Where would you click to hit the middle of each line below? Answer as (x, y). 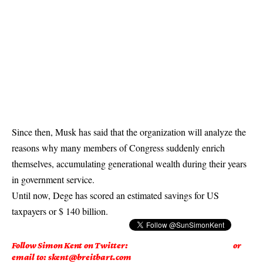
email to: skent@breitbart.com (72, 257)
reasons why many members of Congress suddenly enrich (118, 147)
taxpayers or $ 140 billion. (60, 211)
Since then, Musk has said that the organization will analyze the (129, 131)
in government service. (53, 179)
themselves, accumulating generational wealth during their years (129, 163)
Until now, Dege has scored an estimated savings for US (115, 195)
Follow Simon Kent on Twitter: (70, 245)
